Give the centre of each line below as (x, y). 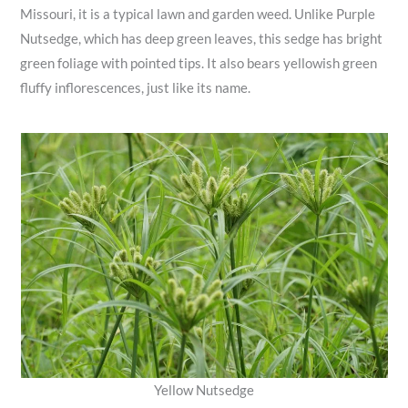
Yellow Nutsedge (204, 391)
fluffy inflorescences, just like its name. (136, 87)
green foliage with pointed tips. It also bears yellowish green (199, 63)
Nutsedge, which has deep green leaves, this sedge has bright (202, 38)
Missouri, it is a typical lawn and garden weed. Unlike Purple (198, 14)
